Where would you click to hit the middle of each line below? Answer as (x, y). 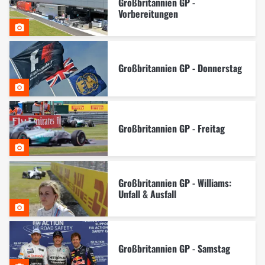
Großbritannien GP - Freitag (171, 128)
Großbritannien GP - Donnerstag (180, 68)
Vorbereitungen (148, 13)
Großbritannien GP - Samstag (174, 248)
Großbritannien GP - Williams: (174, 182)
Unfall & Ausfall (147, 194)
